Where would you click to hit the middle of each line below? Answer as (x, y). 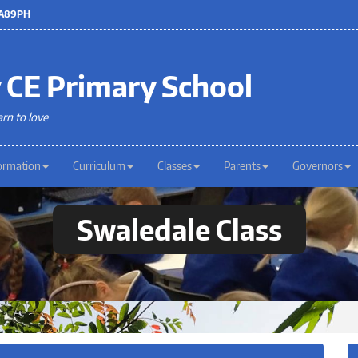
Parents (242, 166)
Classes (175, 166)
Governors (318, 166)
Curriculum (99, 166)
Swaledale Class (179, 230)
